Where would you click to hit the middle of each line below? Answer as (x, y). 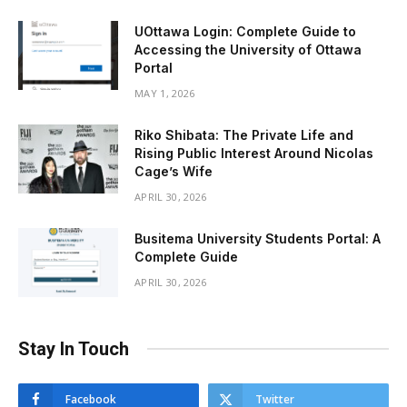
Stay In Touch (74, 348)
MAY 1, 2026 (165, 93)
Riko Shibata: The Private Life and (244, 134)
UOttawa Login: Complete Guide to (245, 31)
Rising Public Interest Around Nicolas (254, 153)
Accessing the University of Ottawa (248, 49)
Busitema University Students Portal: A (258, 238)
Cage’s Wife (174, 171)
